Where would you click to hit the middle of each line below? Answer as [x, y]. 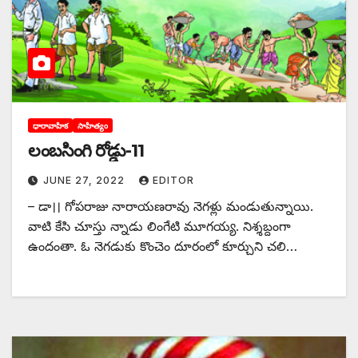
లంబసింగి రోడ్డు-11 [86, 150]
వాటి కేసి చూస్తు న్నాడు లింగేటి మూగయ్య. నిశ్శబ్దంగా [159, 226]
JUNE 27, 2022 [86, 180]
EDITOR [173, 180]
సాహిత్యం [93, 125]
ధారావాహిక [50, 125]
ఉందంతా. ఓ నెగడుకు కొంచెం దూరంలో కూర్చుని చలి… [163, 246]
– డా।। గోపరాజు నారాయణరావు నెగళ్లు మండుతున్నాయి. [171, 206]
